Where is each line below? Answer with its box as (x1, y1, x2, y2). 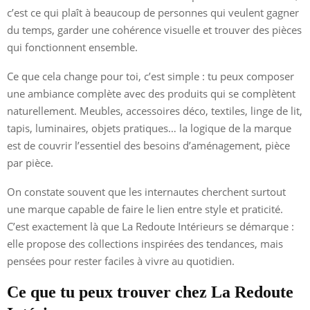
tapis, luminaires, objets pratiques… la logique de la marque (7, 120, 291, 135)
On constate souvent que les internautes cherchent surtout (7, 184, 286, 199)
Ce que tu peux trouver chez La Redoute (7, 282, 293, 301)
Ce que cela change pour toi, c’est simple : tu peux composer (7, 69, 294, 83)
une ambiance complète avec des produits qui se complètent (7, 86, 295, 100)
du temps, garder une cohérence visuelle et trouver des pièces (7, 22, 302, 37)
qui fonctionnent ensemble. (7, 39, 138, 54)
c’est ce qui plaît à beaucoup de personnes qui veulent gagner (7, 5, 299, 19)
